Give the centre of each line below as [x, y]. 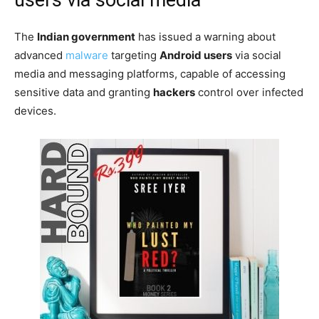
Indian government [86, 36]
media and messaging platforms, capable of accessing [150, 73]
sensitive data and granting [84, 92]
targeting [134, 55]
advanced [40, 55]
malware [87, 55]
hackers [174, 92]
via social [257, 55]
